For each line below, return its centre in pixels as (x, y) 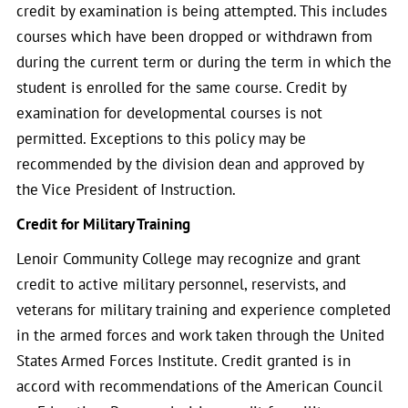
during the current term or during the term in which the (204, 62)
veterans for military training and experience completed (204, 310)
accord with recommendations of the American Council (199, 386)
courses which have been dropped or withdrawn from (194, 36)
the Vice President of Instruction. (126, 189)
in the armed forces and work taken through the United (200, 335)
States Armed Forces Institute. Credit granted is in (184, 361)
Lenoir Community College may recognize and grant (189, 259)
